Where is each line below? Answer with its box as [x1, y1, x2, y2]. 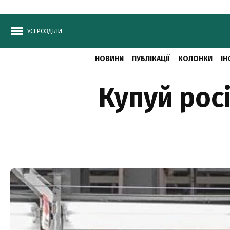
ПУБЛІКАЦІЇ [131, 54, 170, 63]
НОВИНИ [94, 54, 124, 63]
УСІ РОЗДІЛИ [27, 28, 62, 35]
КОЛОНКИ [178, 54, 213, 63]
